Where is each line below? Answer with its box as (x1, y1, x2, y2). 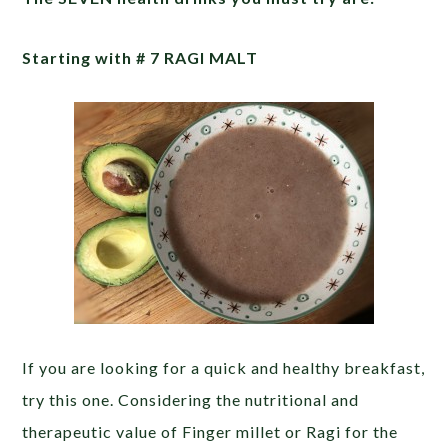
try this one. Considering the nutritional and (22, 390, 360, 409)
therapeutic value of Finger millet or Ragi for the (22, 422, 399, 441)
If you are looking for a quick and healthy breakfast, (22, 358, 426, 377)
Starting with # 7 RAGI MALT (22, 48, 259, 67)
